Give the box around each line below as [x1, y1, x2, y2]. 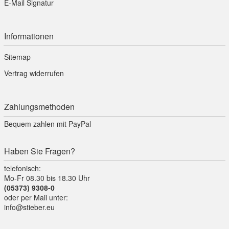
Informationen [4, 30, 54, 42]
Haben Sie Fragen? [4, 145, 75, 157]
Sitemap [4, 52, 31, 62]
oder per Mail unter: [4, 192, 68, 203]
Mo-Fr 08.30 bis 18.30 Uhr [4, 173, 90, 184]
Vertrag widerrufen [4, 68, 64, 79]
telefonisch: [4, 163, 41, 174]
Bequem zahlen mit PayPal [4, 119, 91, 129]
